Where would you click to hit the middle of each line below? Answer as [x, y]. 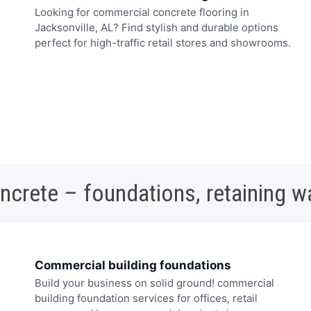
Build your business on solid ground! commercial [154, 283]
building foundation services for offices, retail [146, 299]
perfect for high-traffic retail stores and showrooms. [163, 42]
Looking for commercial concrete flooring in [142, 12]
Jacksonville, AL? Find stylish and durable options [157, 27]
